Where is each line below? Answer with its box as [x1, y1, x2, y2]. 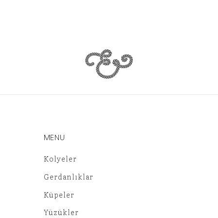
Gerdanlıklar [43, 171, 93, 182]
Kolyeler [43, 153, 77, 164]
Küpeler [43, 189, 74, 200]
